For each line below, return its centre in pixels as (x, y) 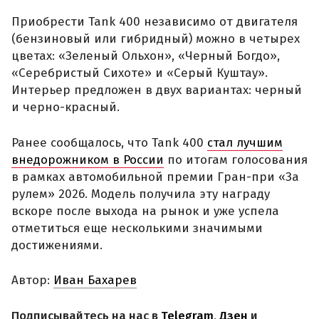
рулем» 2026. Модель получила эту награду (141, 194)
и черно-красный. (66, 108)
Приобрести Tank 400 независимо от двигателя (155, 22)
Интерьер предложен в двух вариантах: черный (157, 90)
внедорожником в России (88, 159)
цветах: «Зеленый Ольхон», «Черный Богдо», (146, 56)
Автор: (32, 281)
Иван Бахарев (95, 281)
